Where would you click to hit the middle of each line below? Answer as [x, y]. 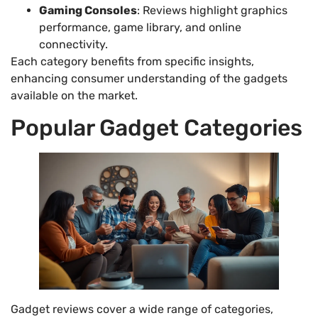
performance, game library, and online [140, 27]
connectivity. [73, 44]
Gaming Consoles [88, 10]
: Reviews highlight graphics [212, 10]
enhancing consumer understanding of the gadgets [149, 78]
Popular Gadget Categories [157, 128]
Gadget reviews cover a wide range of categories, [142, 309]
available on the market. [74, 95]
